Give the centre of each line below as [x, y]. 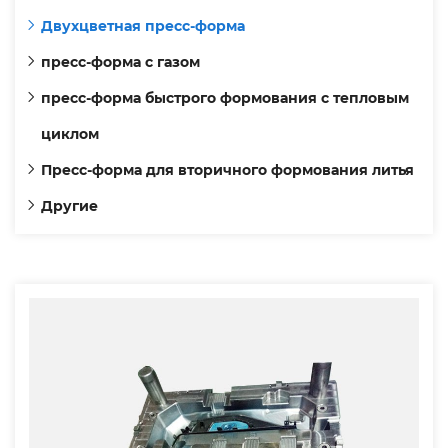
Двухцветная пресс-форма [143, 26]
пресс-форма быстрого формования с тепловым [225, 98]
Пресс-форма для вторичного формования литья [227, 170]
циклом [70, 134]
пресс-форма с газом [120, 62]
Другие [69, 206]
